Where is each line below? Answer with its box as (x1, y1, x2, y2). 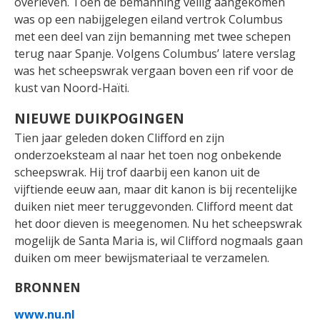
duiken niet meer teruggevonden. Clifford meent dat (14, 199, 293, 215)
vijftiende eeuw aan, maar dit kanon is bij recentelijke (14, 181, 297, 198)
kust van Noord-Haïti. (14, 80, 129, 96)
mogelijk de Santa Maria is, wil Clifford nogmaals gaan (14, 233, 303, 249)
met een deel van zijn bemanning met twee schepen (14, 29, 291, 45)
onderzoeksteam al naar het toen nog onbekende (14, 147, 281, 164)
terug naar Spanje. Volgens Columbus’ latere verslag (14, 46, 296, 62)
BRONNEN (14, 279, 81, 296)
